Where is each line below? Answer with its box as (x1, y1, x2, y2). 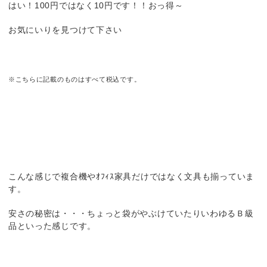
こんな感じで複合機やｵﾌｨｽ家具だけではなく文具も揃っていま (8, 172, 254, 181)
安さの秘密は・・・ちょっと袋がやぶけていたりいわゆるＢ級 (8, 209, 254, 218)
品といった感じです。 (8, 221, 96, 231)
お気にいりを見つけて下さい (8, 25, 123, 35)
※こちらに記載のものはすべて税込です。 (8, 76, 141, 83)
